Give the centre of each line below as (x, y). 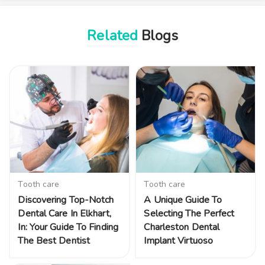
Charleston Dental (182, 227)
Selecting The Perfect (189, 214)
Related (113, 35)
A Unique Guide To (183, 200)
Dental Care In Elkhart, (64, 214)
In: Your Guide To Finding (68, 227)
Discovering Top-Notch (66, 200)
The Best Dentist (54, 241)
